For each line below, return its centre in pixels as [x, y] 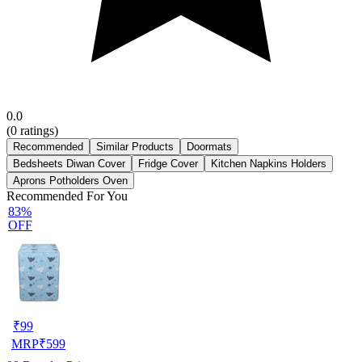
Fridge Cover [168, 163]
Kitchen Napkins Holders [269, 163]
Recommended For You [67, 196]
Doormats [209, 146]
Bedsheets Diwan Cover [69, 163]
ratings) [38, 130]
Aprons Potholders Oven [70, 180]
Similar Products [135, 146]
